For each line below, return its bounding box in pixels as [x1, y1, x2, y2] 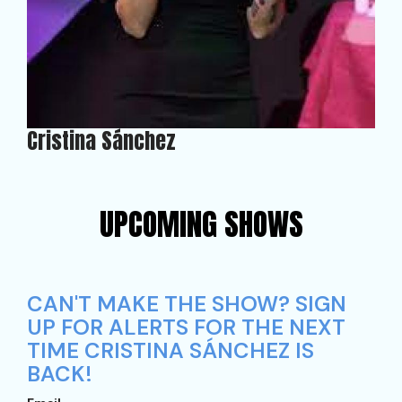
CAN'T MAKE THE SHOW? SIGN [27, 290, 346, 318]
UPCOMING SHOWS [99, 201, 303, 247]
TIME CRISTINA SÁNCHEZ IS [27, 336, 314, 364]
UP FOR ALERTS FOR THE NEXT [27, 313, 345, 341]
